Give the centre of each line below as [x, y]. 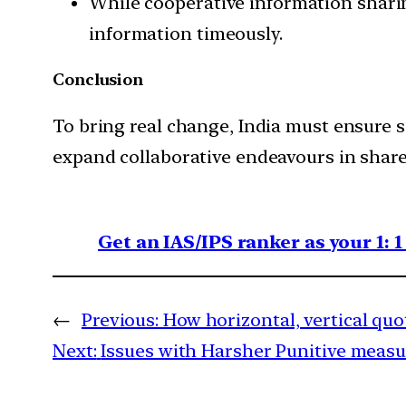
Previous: [120, 320]
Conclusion [98, 80]
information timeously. [186, 34]
